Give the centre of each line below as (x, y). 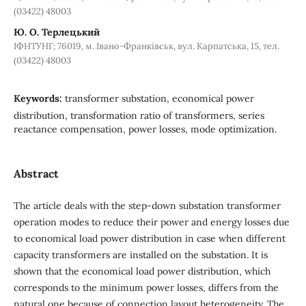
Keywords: (39, 98)
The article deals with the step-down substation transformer (147, 205)
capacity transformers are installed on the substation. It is (140, 254)
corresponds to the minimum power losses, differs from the (146, 287)
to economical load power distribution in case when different (149, 238)
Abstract (36, 173)
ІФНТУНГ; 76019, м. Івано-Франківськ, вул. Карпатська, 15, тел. (146, 46)
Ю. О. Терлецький (56, 32)
